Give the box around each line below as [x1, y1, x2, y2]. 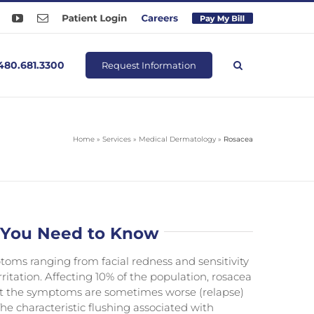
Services [102, 135, 131, 144]
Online [191, 22, 221, 34]
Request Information [102, 60, 196, 71]
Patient [62, 11, 92, 23]
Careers [140, 11, 174, 23]
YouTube [22, 11, 63, 23]
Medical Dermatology [139, 135, 216, 144]
